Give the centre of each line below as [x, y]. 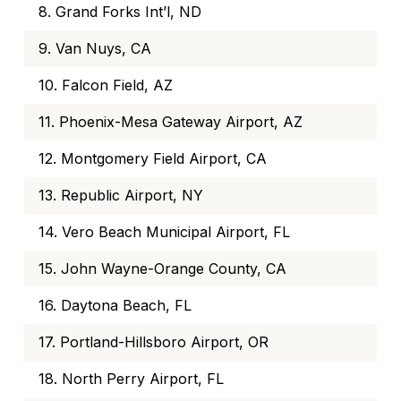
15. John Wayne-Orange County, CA [162, 269]
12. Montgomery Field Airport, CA [153, 159]
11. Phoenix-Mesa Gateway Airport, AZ [171, 122]
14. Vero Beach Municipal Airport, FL [164, 232]
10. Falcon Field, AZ [106, 85]
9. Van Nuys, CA [95, 49]
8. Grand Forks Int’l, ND [120, 12]
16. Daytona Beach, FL [115, 306]
